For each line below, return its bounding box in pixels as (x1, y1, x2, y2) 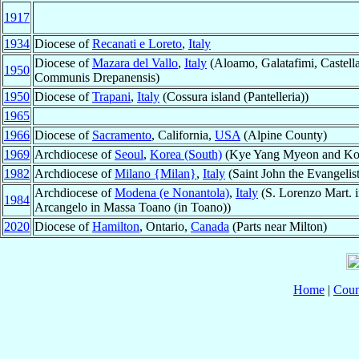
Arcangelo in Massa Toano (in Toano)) (34, 200, 231, 215)
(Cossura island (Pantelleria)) (159, 90, 309, 104)
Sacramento (92, 128, 151, 143)
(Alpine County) (240, 128, 327, 143)
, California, (151, 128, 215, 143)
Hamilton (92, 220, 139, 234)
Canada (191, 220, 229, 234)
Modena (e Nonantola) (115, 186, 229, 200)
